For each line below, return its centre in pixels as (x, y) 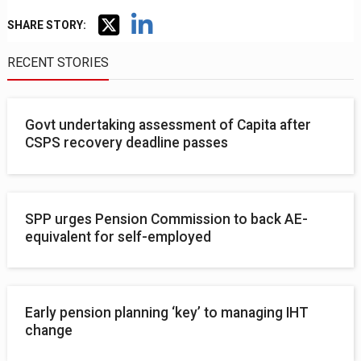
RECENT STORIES (58, 63)
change (49, 330)
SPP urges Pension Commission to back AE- (167, 219)
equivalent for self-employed (118, 237)
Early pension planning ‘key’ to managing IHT (167, 312)
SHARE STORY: (47, 25)
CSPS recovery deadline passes (127, 143)
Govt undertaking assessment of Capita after (168, 125)
